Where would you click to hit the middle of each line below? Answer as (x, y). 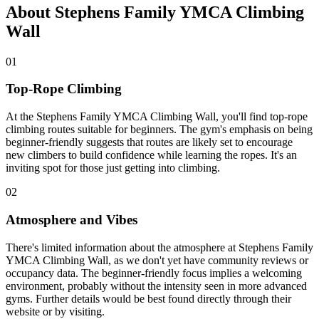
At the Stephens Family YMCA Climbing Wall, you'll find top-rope (157, 117)
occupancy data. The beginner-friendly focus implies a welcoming (154, 273)
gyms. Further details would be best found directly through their (148, 298)
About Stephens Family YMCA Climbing (155, 12)
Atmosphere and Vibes (72, 219)
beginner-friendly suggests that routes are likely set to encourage (149, 142)
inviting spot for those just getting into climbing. (113, 168)
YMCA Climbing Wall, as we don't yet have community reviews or (157, 260)
